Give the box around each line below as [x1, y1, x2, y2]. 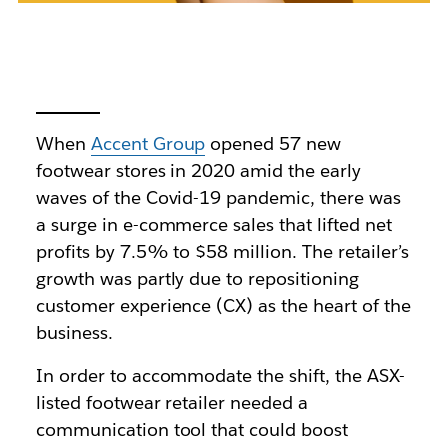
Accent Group [90, 132, 206, 156]
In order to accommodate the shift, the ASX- [35, 364, 405, 388]
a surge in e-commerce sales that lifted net [35, 213, 392, 237]
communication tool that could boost [35, 418, 349, 442]
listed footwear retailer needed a [35, 391, 309, 415]
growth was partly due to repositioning [35, 267, 360, 291]
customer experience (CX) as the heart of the [35, 294, 411, 318]
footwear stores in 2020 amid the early [35, 159, 362, 183]
